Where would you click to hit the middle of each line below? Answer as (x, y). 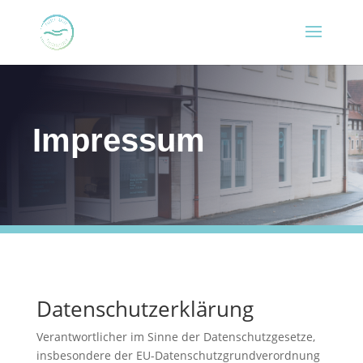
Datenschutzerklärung (145, 308)
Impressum (119, 140)
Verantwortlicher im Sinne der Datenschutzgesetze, (175, 336)
